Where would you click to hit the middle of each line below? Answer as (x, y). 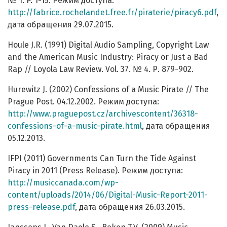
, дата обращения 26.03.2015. (130, 207)
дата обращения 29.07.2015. (61, 25)
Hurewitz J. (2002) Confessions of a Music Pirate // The (108, 90)
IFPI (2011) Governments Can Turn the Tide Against (102, 159)
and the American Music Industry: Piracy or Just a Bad (108, 57)
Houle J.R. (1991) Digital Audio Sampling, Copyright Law (108, 45)
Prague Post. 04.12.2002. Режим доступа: (83, 102)
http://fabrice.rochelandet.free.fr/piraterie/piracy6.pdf (112, 13)
